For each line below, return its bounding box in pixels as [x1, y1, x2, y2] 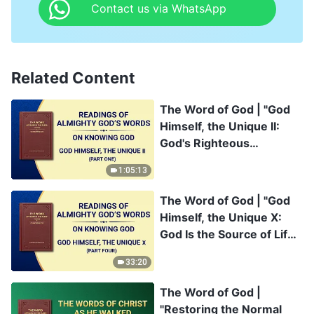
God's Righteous [160, 135, 250, 150]
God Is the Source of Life [160, 227, 294, 242]
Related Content [11, 68, 135, 87]
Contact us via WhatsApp [90, 1, 226, 16]
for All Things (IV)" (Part [160, 244, 292, 259]
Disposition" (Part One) [160, 152, 287, 167]
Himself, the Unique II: [160, 118, 280, 133]
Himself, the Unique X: [160, 210, 282, 225]
